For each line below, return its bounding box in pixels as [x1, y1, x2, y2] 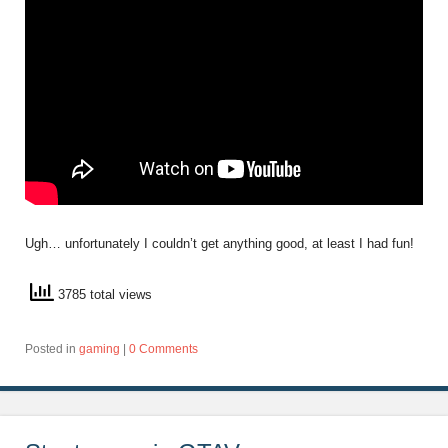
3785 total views [54, 287, 152, 303]
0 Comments [129, 342, 198, 355]
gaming [79, 342, 120, 355]
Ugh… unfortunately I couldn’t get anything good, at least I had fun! [25, 236, 414, 252]
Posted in [25, 342, 79, 355]
